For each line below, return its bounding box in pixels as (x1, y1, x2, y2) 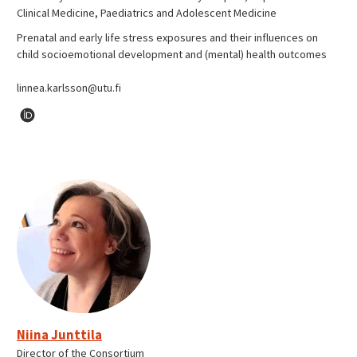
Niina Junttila (17, 325, 102, 343)
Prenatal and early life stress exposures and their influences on (17, 30, 318, 45)
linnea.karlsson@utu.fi (17, 80, 121, 96)
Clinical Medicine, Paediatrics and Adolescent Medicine (17, 6, 277, 21)
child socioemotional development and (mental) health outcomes (17, 47, 327, 62)
